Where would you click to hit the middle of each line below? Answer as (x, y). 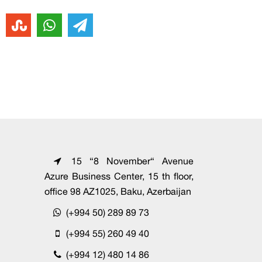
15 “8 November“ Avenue (128, 161)
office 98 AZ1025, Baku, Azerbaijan (118, 191)
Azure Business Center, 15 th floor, (119, 176)
